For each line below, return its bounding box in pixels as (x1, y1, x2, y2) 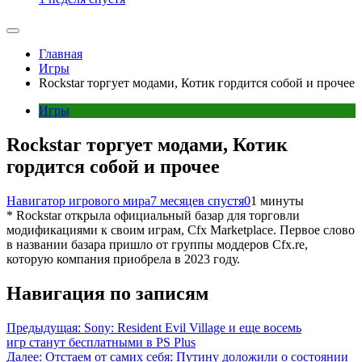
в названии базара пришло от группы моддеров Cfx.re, (6, 238, 308, 251)
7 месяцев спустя (150, 194, 244, 208)
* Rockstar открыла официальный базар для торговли (6, 208, 300, 222)
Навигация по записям (6, 282, 208, 304)
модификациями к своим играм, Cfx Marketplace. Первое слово (6, 223, 355, 237)
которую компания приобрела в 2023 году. (6, 252, 240, 266)
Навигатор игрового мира (6, 194, 150, 208)
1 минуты (250, 194, 304, 208)
